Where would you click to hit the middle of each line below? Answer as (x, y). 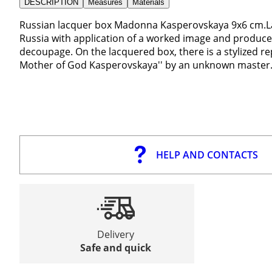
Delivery (116, 234)
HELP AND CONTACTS (207, 155)
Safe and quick (116, 247)
